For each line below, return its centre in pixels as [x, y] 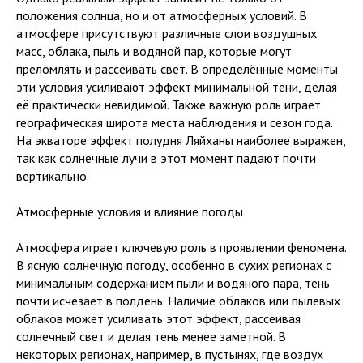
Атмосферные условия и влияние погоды [130, 211]
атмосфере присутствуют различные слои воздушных [167, 33]
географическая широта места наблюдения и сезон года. [174, 122]
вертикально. [53, 176]
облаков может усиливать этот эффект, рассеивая [158, 318]
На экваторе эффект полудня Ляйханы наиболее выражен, [181, 140]
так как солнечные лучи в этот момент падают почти [166, 158]
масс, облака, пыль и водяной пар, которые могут [154, 51]
